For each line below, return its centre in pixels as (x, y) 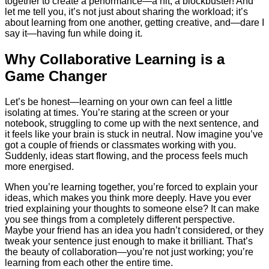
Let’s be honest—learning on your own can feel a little (119, 102)
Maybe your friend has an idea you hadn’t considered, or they (134, 231)
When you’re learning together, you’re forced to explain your (131, 187)
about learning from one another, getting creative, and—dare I (134, 23)
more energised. (39, 167)
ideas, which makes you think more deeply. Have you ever (128, 198)
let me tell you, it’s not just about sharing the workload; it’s (126, 12)
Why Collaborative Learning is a (115, 59)
